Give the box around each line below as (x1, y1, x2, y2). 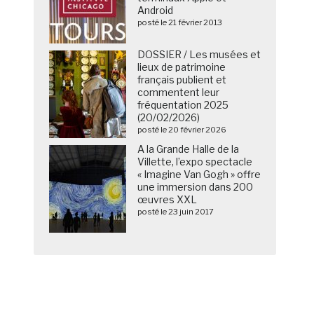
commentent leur (137, 86, 220, 99)
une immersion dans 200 (137, 181, 254, 193)
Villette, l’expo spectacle (137, 156, 253, 168)
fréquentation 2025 (137, 99, 229, 111)
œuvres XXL (137, 193, 198, 206)
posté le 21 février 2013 (137, 18, 223, 28)
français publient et (137, 74, 227, 86)
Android (137, 4, 174, 17)
